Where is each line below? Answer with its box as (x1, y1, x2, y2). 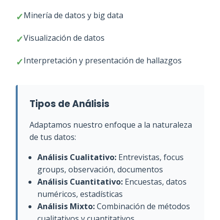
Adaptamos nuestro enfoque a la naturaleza (29, 119, 192, 130)
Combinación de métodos (95, 201, 190, 212)
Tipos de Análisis (29, 97, 110, 110)
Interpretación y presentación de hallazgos (24, 55, 182, 66)
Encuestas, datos (123, 176, 187, 187)
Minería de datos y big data (24, 10, 123, 21)
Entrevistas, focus (116, 152, 184, 163)
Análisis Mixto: (37, 201, 95, 212)
